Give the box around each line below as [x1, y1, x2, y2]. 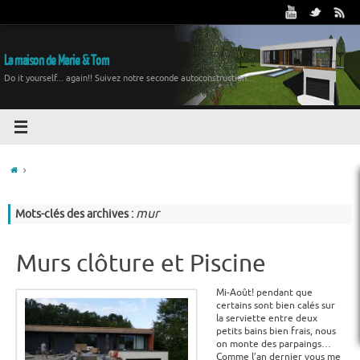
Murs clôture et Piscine [16, 248, 266, 279]
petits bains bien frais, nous [216, 325, 336, 337]
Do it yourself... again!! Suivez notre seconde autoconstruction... [4, 72, 254, 84]
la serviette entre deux [216, 312, 317, 325]
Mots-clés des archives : [15, 207, 136, 221]
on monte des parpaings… [216, 337, 331, 350]
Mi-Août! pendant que [216, 286, 313, 299]
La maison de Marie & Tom [4, 53, 109, 68]
